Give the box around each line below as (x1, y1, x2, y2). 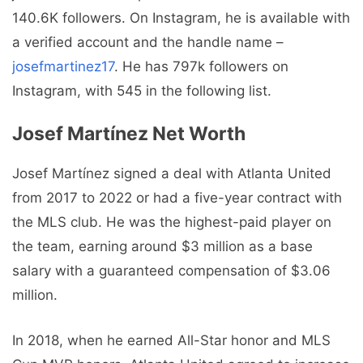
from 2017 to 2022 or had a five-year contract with (12, 190, 342, 207)
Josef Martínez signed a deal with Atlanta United (12, 165, 331, 182)
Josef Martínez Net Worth (12, 122, 246, 146)
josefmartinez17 (12, 58, 114, 75)
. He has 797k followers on (114, 58, 288, 75)
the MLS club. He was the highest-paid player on (12, 214, 331, 231)
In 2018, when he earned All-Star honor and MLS (12, 331, 331, 348)
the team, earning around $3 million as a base (12, 238, 313, 255)
